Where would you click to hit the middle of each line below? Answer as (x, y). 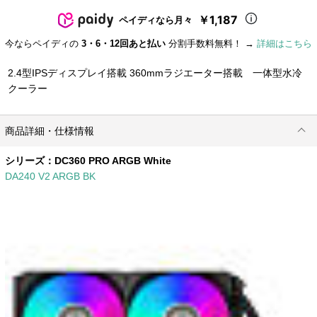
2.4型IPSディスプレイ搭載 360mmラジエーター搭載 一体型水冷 (155, 73)
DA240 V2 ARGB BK (51, 176)
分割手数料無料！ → (211, 44)
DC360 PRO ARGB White (113, 160)
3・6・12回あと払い (123, 44)
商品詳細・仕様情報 (50, 131)
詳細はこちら (284, 44)
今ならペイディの (43, 44)
